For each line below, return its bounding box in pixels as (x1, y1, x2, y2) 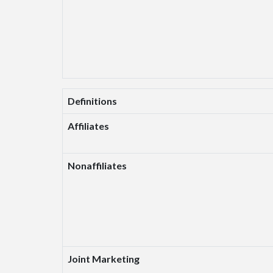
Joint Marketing (68, 253, 140, 265)
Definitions (68, 95, 117, 107)
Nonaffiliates (68, 160, 127, 172)
